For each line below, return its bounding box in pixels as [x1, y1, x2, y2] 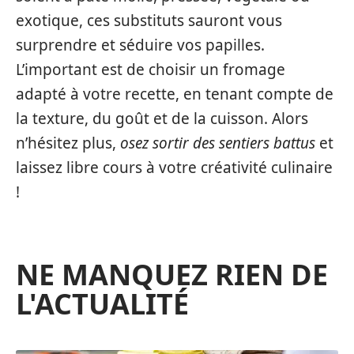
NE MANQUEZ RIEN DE [16, 254, 328, 294]
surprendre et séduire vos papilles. [16, 34, 265, 55]
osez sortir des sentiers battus [120, 132, 315, 153]
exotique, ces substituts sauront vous [16, 9, 282, 31]
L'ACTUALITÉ [16, 284, 189, 323]
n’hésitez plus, [16, 132, 120, 153]
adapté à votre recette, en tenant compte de [16, 83, 333, 104]
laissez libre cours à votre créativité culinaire [16, 156, 333, 178]
